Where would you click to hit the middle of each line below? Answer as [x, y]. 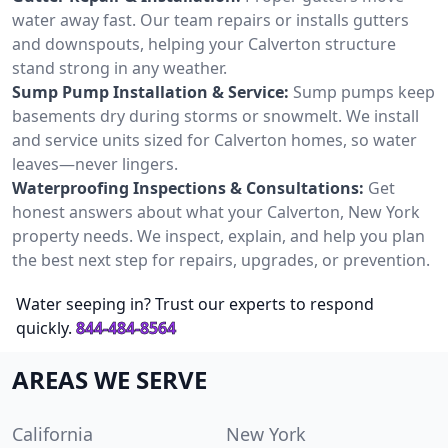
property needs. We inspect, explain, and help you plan [218, 235]
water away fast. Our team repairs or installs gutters [210, 19]
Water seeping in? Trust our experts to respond [195, 303]
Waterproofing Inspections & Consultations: [188, 187]
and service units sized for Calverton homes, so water [214, 139]
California [52, 433]
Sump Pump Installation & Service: [150, 91]
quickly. [44, 327]
